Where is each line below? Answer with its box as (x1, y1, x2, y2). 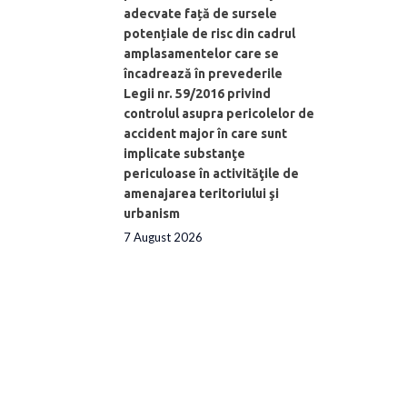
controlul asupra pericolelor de (124, 105, 314, 121)
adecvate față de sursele (124, 5, 277, 21)
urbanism (124, 205, 180, 221)
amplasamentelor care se (124, 45, 279, 61)
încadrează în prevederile (124, 65, 283, 81)
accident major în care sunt (124, 125, 287, 141)
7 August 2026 (124, 229, 203, 244)
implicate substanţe (124, 145, 245, 161)
